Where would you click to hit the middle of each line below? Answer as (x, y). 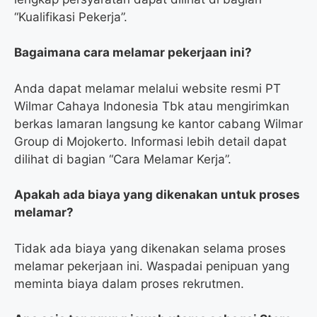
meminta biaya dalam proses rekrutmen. (129, 283)
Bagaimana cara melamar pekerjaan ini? (133, 53)
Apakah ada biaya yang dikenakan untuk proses (157, 195)
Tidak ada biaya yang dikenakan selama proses (150, 248)
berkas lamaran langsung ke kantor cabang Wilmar (158, 123)
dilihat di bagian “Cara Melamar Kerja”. (123, 159)
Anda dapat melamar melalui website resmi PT (148, 88)
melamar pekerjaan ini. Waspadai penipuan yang (152, 266)
